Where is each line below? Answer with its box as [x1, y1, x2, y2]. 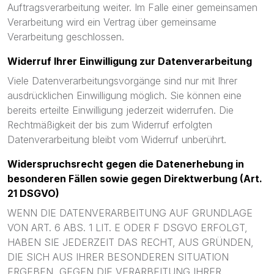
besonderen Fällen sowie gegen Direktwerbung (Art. [7, 172, 262, 185]
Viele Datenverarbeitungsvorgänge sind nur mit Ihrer [7, 75, 237, 87]
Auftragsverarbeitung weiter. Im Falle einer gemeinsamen [7, 1, 257, 13]
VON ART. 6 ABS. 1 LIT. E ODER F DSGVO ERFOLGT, [7, 221, 248, 234]
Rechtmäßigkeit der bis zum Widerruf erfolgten [7, 119, 212, 131]
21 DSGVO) [7, 187, 59, 199]
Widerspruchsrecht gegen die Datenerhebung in [7, 158, 244, 170]
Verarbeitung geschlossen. [7, 31, 124, 43]
